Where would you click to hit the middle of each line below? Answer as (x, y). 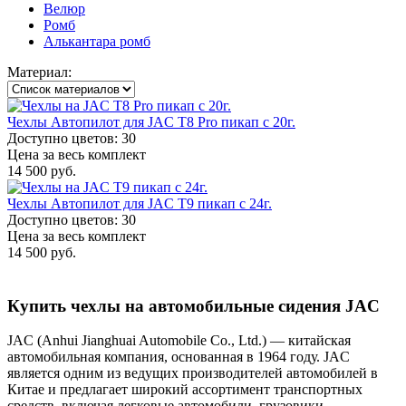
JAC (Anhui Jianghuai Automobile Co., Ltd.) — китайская (179, 341)
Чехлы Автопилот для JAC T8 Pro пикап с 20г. (151, 121)
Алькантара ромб (97, 41)
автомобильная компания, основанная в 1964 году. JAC (179, 357)
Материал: (39, 72)
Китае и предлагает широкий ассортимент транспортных (185, 390)
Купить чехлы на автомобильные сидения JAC (193, 305)
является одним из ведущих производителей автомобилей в (193, 373)
